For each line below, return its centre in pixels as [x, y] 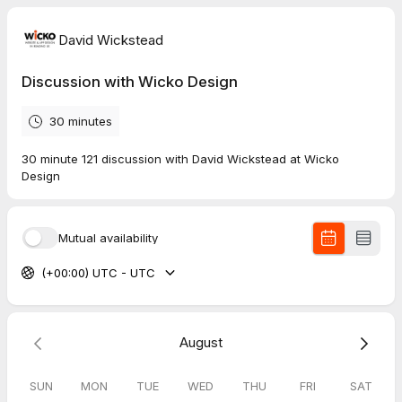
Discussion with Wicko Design [130, 82]
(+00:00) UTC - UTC [98, 272]
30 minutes [81, 121]
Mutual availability [108, 237]
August [201, 342]
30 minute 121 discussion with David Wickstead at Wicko [180, 159]
